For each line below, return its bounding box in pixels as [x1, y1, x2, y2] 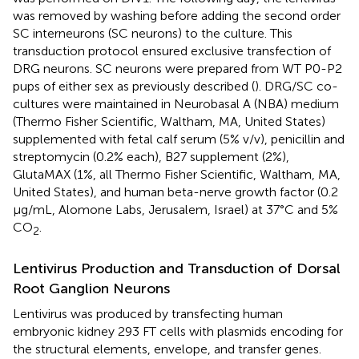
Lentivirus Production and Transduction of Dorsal [13, 259, 341, 277]
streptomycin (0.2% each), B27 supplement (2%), [13, 148, 289, 164]
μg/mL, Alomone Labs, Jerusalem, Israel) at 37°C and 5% [13, 201, 338, 217]
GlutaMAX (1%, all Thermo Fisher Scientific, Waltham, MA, [13, 166, 341, 182]
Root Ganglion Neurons [13, 279, 170, 297]
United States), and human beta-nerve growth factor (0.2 [13, 184, 338, 200]
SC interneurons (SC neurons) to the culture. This [13, 25, 292, 41]
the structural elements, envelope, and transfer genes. [13, 341, 321, 357]
